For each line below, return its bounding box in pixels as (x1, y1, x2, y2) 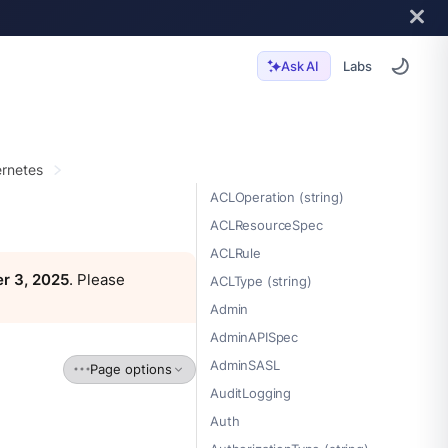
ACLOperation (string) (210, 189, 344, 206)
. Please (68, 270, 125, 290)
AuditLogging (210, 385, 292, 402)
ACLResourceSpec (210, 217, 323, 234)
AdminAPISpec (210, 329, 299, 346)
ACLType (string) (210, 273, 312, 290)
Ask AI (280, 58, 319, 75)
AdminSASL (210, 357, 280, 374)
